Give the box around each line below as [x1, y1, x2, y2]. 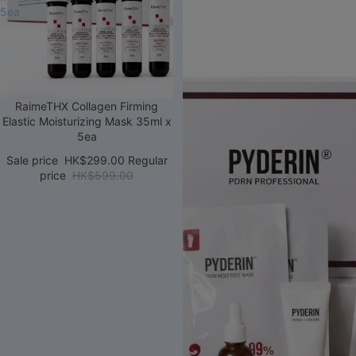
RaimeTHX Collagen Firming [15, 99, 158, 113]
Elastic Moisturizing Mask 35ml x [2, 114, 172, 128]
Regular [127, 153, 168, 168]
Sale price [6, 153, 61, 168]
